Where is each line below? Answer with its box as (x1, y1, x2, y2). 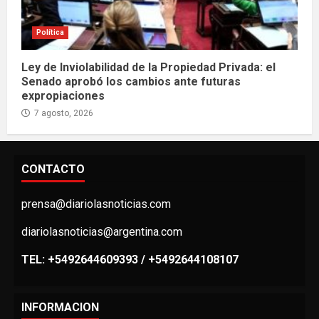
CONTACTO (21, 162, 85, 177)
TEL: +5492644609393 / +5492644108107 (21, 253, 239, 267)
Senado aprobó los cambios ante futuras (21, 75, 241, 89)
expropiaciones (21, 89, 105, 103)
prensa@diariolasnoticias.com (21, 197, 171, 211)
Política (36, 28, 64, 37)
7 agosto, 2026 (32, 108, 93, 119)
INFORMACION (21, 300, 99, 315)
